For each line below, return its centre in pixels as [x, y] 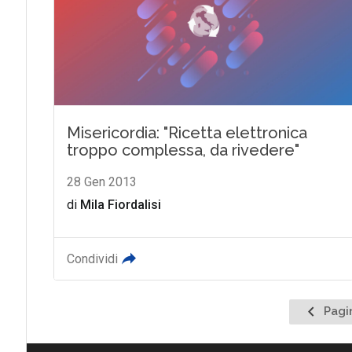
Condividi [92, 258]
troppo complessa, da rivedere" [183, 150]
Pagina [320, 310]
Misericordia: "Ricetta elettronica [187, 132]
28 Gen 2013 [101, 181]
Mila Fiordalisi [120, 204]
